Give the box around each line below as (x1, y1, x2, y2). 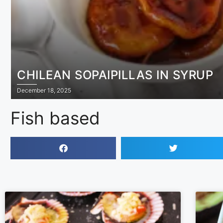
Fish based (10, 107, 101, 128)
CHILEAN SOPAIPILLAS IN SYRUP (17, 67, 214, 82)
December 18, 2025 (17, 86, 72, 94)
